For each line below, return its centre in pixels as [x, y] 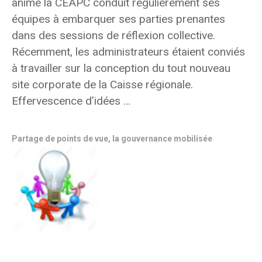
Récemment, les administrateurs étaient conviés [128, 52]
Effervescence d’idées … [71, 101]
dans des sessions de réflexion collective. [113, 35]
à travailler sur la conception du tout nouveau [121, 68]
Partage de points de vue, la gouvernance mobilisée [112, 139]
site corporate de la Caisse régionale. [102, 85]
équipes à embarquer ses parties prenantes [118, 19]
